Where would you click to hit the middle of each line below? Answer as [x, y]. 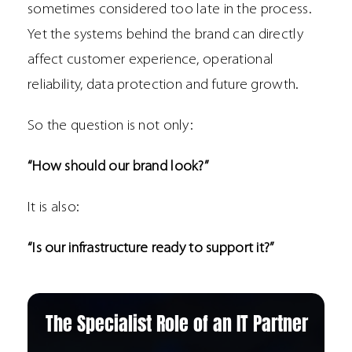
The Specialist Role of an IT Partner [176, 323]
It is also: [54, 208]
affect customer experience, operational [151, 60]
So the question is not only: [110, 126]
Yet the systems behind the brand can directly [165, 35]
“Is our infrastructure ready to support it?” [151, 249]
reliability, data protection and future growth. [163, 86]
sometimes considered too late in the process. [170, 10]
